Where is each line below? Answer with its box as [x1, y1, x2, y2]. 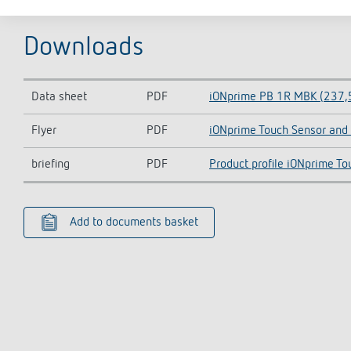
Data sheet [31, 91, 87, 103]
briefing [31, 158, 70, 171]
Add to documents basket [70, 216, 198, 229]
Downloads [24, 34, 144, 61]
